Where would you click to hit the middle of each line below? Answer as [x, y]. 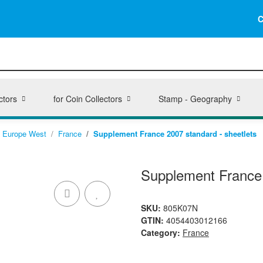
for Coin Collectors [87, 99]
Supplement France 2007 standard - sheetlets [175, 134]
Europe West [24, 134]
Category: [162, 232]
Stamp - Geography [195, 99]
